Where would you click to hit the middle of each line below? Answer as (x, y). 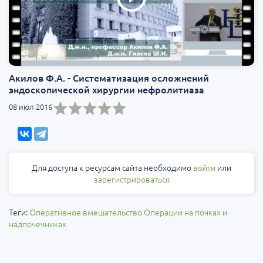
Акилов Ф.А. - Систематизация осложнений (109, 78)
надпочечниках (38, 224)
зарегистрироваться (131, 179)
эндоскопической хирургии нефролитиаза (107, 90)
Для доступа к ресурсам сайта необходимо (112, 168)
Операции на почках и (186, 212)
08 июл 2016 (31, 107)
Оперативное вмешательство (86, 212)
